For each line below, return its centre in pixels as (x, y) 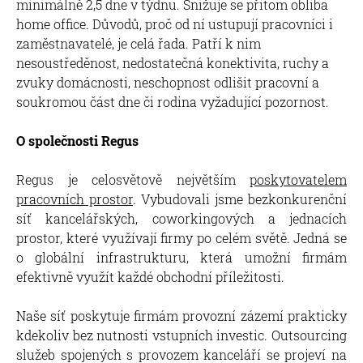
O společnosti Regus (77, 140)
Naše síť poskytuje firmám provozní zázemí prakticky (181, 315)
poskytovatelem (298, 179)
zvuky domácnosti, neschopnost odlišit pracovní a (168, 82)
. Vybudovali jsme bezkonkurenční (240, 199)
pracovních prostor (75, 199)
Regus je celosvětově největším (133, 179)
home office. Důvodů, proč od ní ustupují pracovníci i (175, 23)
